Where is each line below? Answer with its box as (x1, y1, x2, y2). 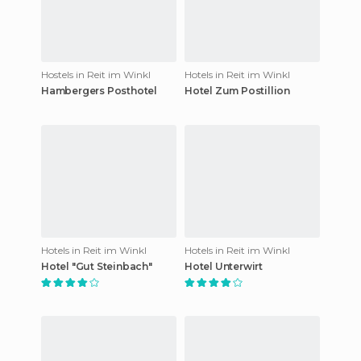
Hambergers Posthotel (41, 84, 157, 97)
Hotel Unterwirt (185, 259, 263, 272)
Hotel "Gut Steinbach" (41, 259, 152, 272)
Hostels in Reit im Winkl (41, 68, 151, 81)
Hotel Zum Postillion (185, 84, 290, 97)
